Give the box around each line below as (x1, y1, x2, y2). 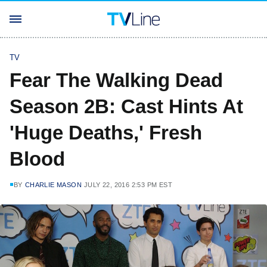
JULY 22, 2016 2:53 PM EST (84, 181, 173, 188)
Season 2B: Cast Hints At (10, 95, 243, 117)
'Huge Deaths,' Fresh (10, 122, 202, 144)
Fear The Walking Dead (10, 69, 223, 91)
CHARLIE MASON (24, 181, 82, 188)
